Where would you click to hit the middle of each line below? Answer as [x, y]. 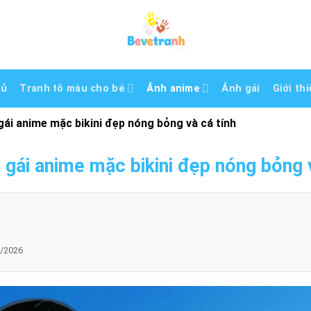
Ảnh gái [241, 88]
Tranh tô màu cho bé [72, 88]
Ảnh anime [173, 88]
